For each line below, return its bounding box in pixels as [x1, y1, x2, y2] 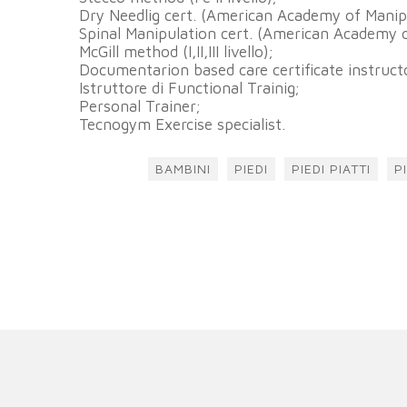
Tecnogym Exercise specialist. [79, 114, 285, 134]
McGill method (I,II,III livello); [79, 42, 273, 61]
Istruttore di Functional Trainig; [79, 78, 299, 97]
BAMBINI [155, 160, 212, 176]
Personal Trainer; [79, 96, 200, 115]
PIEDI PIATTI [292, 160, 372, 176]
